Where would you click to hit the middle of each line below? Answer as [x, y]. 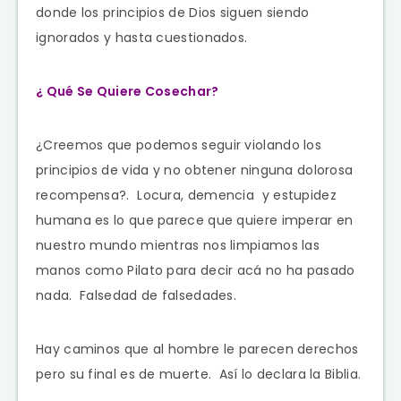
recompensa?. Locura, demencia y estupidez [186, 195]
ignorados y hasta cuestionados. [142, 37]
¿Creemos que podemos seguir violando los [179, 145]
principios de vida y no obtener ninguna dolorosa [195, 170]
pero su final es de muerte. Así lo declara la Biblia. [199, 374]
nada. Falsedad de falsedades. [137, 295]
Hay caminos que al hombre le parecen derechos [197, 349]
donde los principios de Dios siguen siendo [173, 12]
